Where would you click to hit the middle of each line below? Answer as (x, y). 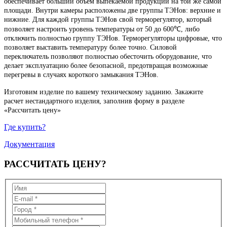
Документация (29, 144)
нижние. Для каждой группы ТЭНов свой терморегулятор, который (108, 19)
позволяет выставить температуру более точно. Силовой (90, 47)
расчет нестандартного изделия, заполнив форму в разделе (94, 101)
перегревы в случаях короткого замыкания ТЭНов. (81, 74)
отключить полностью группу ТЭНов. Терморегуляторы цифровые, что (113, 38)
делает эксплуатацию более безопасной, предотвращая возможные (106, 65)
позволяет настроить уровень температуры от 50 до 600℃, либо (102, 29)
